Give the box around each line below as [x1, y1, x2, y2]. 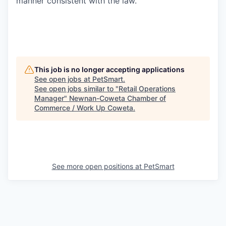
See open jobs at [34, 75, 92, 83]
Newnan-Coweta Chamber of [69, 94, 166, 102]
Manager [34, 94, 64, 102]
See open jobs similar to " [34, 84, 119, 93]
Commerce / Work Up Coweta [34, 103, 133, 112]
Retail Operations [119, 84, 176, 93]
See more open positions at [51, 162, 144, 171]
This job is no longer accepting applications [34, 65, 185, 74]
